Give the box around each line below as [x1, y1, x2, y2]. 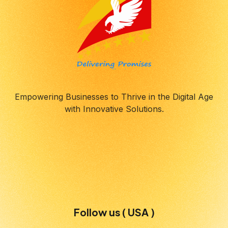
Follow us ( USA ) [73, 206, 155, 218]
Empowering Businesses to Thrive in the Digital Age [15, 91, 213, 102]
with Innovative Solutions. [64, 103, 164, 114]
